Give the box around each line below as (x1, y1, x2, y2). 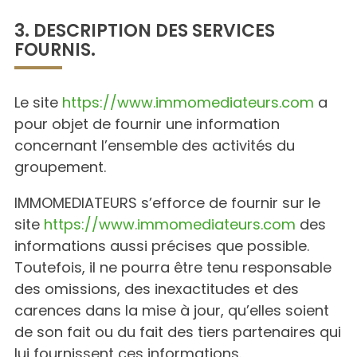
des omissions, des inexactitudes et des (14, 279, 299, 299)
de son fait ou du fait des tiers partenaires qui (14, 322, 341, 342)
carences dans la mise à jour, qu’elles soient (14, 300, 329, 320)
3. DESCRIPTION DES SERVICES (14, 18, 275, 43)
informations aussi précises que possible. (14, 236, 309, 256)
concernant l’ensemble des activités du (14, 135, 295, 155)
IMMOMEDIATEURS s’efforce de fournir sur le (14, 193, 320, 213)
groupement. (14, 157, 106, 177)
